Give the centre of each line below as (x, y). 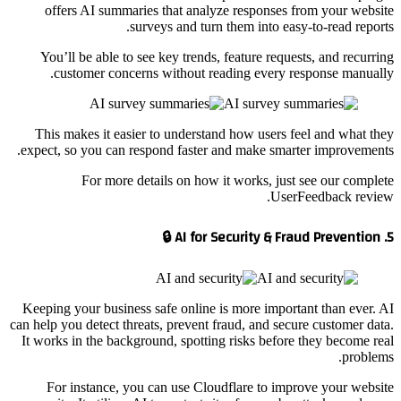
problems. (368, 356)
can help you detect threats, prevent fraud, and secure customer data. (202, 324)
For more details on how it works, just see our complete (238, 181)
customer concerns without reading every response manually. (224, 73)
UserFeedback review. (332, 197)
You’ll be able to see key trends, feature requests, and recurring (217, 57)
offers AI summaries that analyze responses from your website (219, 11)
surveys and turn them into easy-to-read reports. (262, 27)
